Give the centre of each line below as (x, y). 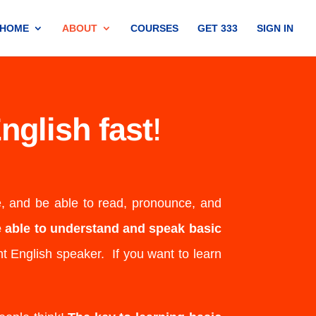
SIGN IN (275, 28)
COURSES (154, 28)
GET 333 (218, 28)
